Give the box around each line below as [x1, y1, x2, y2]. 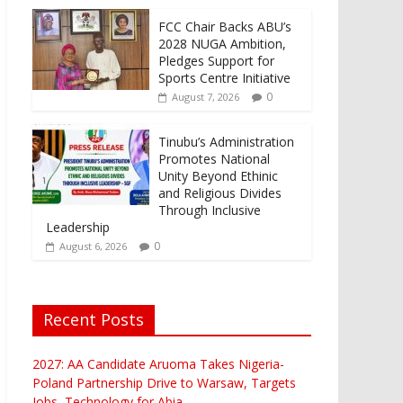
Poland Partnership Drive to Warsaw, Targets [32, 373, 296, 391]
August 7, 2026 [172, 89, 239, 103]
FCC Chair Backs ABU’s [158, 17, 291, 35]
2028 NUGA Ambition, [158, 34, 286, 52]
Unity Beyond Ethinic [158, 166, 278, 184]
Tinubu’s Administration [158, 132, 294, 150]
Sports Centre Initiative [158, 68, 291, 86]
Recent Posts [43, 308, 144, 330]
